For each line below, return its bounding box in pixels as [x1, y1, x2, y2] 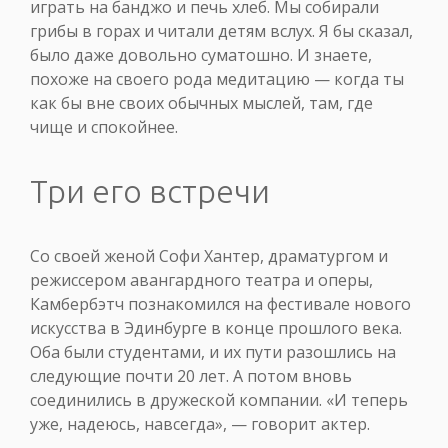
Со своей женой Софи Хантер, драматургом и [30, 244, 388, 267]
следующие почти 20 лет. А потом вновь [30, 364, 352, 387]
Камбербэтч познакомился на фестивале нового [30, 292, 411, 315]
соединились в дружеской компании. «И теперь [30, 388, 408, 411]
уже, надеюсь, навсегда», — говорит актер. [30, 412, 370, 435]
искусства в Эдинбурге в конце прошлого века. [30, 316, 402, 339]
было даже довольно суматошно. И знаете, [30, 43, 372, 66]
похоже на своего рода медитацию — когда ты [30, 67, 404, 90]
